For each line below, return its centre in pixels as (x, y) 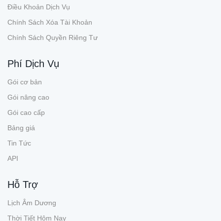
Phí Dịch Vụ (33, 64)
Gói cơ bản (25, 82)
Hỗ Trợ (23, 184)
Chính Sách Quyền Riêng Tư (53, 37)
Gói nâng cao (28, 97)
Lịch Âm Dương (32, 203)
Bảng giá (21, 128)
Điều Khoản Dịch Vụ (39, 7)
